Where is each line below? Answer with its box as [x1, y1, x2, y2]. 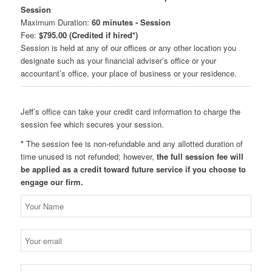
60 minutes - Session [91, 16, 171, 29]
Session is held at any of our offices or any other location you [20, 42, 236, 54]
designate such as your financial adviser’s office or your [20, 55, 216, 67]
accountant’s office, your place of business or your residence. [20, 67, 237, 80]
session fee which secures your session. [20, 118, 164, 131]
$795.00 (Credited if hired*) [38, 29, 138, 41]
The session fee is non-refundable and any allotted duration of [25, 138, 243, 150]
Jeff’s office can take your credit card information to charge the [20, 106, 240, 118]
